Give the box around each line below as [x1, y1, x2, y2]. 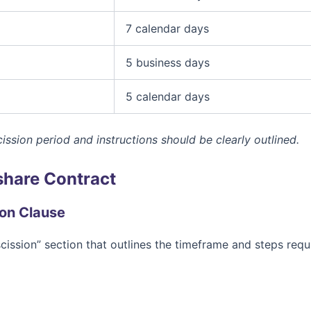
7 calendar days [126, 22, 209, 35]
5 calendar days [126, 90, 210, 103]
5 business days [126, 56, 210, 69]
